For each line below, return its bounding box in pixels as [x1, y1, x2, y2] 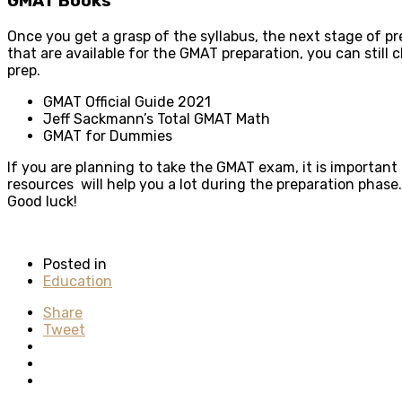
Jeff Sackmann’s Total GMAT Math [43, 109, 270, 127]
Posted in [43, 255, 107, 273]
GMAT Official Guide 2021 [43, 92, 211, 110]
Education [43, 272, 112, 290]
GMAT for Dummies [43, 127, 172, 144]
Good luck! [7, 192, 77, 210]
